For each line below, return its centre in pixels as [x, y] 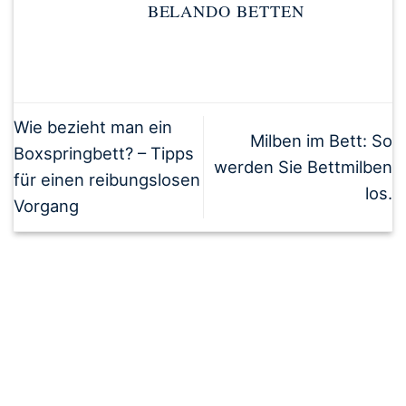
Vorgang [46, 206]
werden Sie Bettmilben [303, 166]
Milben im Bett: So [321, 140]
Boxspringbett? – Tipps [104, 154]
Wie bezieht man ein [93, 127]
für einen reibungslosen [107, 180]
